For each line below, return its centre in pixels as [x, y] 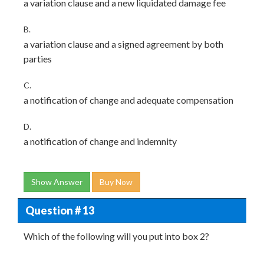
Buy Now [116, 182]
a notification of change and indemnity [100, 141]
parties [38, 59]
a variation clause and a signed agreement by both [123, 44]
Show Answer [57, 182]
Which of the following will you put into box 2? [116, 236]
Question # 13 [60, 210]
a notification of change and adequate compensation [128, 100]
